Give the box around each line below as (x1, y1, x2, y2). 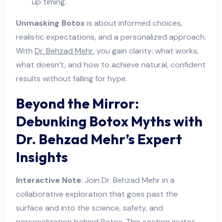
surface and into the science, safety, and (16, 202, 163, 213)
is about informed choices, (85, 17, 182, 28)
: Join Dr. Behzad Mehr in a (81, 174, 174, 185)
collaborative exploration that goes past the (16, 188, 178, 199)
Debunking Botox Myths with (16, 112, 203, 130)
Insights (16, 148, 68, 166)
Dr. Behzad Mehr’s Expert (16, 130, 182, 148)
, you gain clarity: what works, (93, 45, 199, 56)
